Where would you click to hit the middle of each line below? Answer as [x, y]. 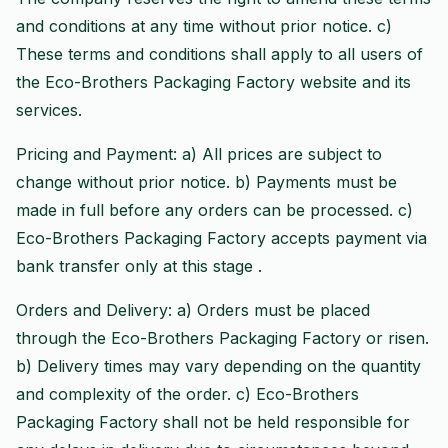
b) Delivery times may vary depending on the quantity [218, 366]
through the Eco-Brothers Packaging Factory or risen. [222, 338]
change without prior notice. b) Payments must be [206, 182]
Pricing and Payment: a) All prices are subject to [199, 154]
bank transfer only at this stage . [139, 266]
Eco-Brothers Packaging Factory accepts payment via [221, 238]
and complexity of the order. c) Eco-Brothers [187, 394]
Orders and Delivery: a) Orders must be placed [193, 310]
